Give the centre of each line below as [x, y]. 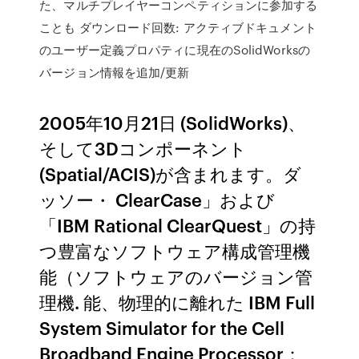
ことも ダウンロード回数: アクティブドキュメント [178, 27]
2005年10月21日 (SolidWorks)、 [173, 122]
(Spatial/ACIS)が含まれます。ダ [171, 173]
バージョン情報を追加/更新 [115, 72]
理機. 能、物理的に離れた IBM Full [177, 302]
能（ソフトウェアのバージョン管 [176, 276]
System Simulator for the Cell [162, 327]
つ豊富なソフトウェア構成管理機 [175, 250]
